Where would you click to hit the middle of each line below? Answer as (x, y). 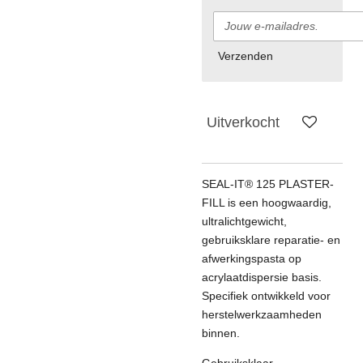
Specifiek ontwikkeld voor (266, 296)
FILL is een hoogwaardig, (267, 203)
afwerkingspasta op (252, 259)
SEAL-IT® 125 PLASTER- (268, 184)
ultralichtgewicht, (244, 222)
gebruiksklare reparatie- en (271, 240)
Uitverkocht (243, 122)
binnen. (221, 333)
